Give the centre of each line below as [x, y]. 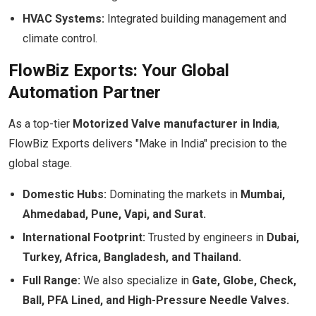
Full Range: [51, 280]
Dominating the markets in [174, 194]
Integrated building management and [195, 19]
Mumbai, [263, 194]
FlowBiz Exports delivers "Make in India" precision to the [148, 144]
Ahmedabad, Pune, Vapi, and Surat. [114, 214]
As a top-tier [41, 124]
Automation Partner [85, 92]
